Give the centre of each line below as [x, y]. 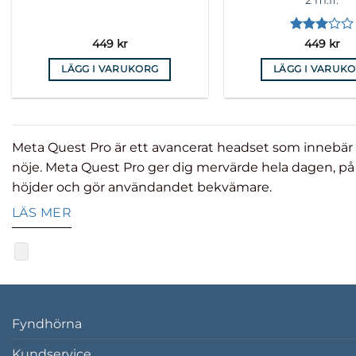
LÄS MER [42, 212]
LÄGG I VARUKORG [110, 70]
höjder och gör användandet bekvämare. [142, 188]
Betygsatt [313, 42]
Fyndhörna [47, 323]
